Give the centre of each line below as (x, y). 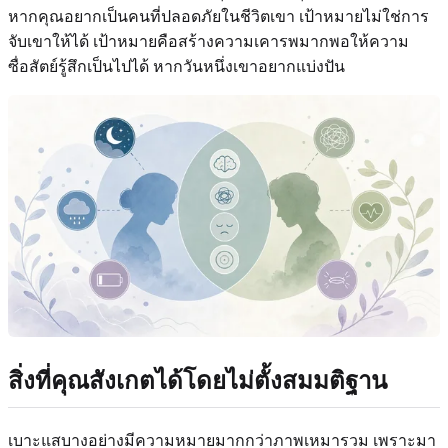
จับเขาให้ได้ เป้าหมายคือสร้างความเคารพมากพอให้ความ (208, 41)
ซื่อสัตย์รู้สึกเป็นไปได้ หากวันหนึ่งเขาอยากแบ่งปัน (176, 66)
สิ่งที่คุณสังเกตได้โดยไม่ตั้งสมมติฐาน (197, 381)
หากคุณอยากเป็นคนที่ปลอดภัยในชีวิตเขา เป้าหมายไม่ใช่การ (218, 16)
